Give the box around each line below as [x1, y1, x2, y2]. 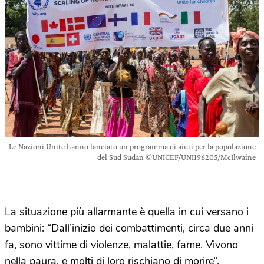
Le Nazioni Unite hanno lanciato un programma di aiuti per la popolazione [9, 141, 256, 151]
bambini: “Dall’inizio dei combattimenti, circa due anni [5, 221, 253, 236]
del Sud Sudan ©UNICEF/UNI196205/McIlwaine [97, 152, 256, 162]
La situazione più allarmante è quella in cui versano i [5, 204, 249, 219]
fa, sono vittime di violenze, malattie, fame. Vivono [5, 237, 238, 252]
